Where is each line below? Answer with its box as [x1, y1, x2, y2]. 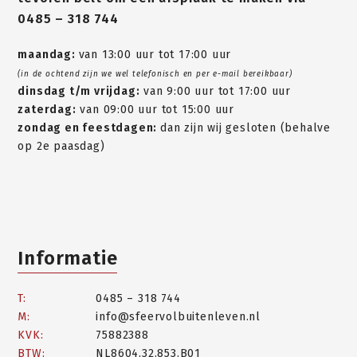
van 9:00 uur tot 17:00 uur [139, 84, 292, 98]
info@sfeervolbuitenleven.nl [96, 309, 261, 324]
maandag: [18, 47, 79, 61]
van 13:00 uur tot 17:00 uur [78, 47, 232, 61]
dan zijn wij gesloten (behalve [160, 120, 331, 135]
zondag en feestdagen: [18, 120, 161, 135]
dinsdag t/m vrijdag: [18, 84, 140, 98]
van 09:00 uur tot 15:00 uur [76, 102, 235, 116]
